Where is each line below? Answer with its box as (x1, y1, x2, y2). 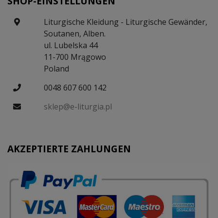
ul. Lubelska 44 (43, 39, 98, 51)
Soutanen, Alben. (43, 28, 106, 39)
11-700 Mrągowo (43, 51, 106, 62)
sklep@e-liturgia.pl (43, 101, 112, 112)
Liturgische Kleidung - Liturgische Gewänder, (43, 16, 207, 27)
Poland (43, 63, 69, 74)
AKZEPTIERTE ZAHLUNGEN (7, 142, 131, 155)
